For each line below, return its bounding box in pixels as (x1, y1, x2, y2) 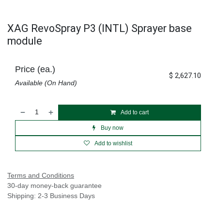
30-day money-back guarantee (7, 181, 102, 189)
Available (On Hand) (15, 78, 77, 87)
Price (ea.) (15, 64, 55, 74)
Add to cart (120, 108, 149, 116)
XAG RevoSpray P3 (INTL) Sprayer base (7, 22, 192, 34)
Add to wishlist (94, 139, 132, 147)
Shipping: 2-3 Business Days (7, 191, 95, 200)
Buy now (99, 124, 124, 131)
